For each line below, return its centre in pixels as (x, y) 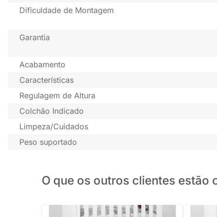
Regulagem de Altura (57, 96)
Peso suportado (48, 142)
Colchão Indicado (52, 111)
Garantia (35, 38)
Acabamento (42, 65)
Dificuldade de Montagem (67, 10)
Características (46, 80)
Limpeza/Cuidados (54, 127)
